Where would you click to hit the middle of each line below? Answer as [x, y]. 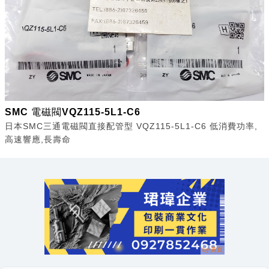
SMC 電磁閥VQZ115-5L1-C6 [73, 112]
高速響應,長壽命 [38, 140]
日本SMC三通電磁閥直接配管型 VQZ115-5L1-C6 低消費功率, [131, 126]
